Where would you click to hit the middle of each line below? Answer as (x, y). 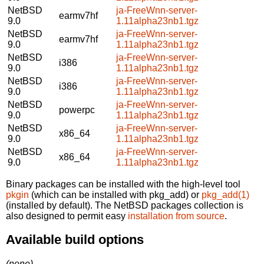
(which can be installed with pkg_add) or (115, 194)
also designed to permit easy (67, 216)
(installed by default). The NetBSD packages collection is (125, 205)
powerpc (77, 110)
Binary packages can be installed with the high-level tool (123, 184)
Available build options (75, 240)
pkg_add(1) (225, 194)
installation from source (176, 216)
